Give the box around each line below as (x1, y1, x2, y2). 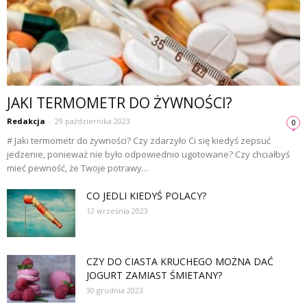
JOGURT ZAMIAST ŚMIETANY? (86, 269, 222, 282)
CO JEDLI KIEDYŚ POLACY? (86, 189, 206, 203)
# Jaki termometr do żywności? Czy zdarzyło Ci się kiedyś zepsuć (7, 134, 271, 147)
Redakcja (7, 116, 45, 127)
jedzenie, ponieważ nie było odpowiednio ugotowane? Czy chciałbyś (7, 148, 290, 161)
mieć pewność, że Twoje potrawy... (7, 162, 148, 175)
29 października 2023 (55, 116, 130, 127)
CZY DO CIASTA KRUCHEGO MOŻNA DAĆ (86, 255, 273, 269)
